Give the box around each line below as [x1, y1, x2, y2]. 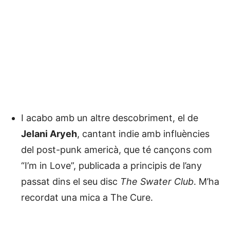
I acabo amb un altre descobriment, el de [21, 112, 198, 123]
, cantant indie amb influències [77, 128, 209, 139]
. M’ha [194, 176, 219, 187]
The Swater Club [120, 176, 194, 187]
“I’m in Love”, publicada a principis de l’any [21, 160, 202, 171]
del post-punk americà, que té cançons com [21, 144, 212, 155]
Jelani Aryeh [21, 128, 77, 139]
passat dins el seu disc [21, 176, 120, 187]
